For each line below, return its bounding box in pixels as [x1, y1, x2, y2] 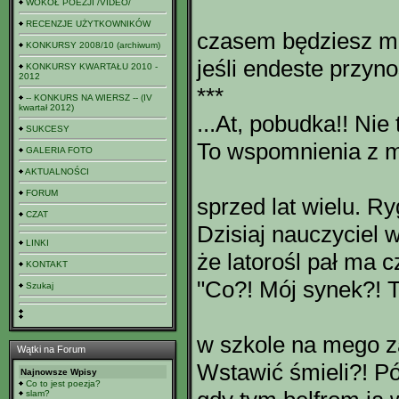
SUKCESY [26, 124, 69, 134]
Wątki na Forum [17, 344, 85, 354]
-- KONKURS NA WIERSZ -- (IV [26, 93, 152, 102]
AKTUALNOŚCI [25, 167, 89, 176]
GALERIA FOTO [26, 145, 93, 155]
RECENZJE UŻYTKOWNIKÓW [26, 19, 151, 28]
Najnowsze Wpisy [20, 367, 97, 377]
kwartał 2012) [19, 102, 74, 112]
